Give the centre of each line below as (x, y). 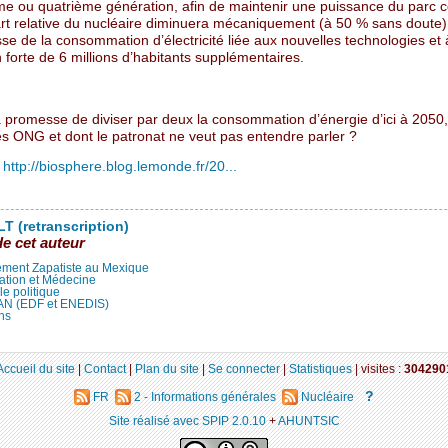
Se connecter (243, 368)
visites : (382, 368)
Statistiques (320, 368)
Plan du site (166, 368)
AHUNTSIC (308, 420)
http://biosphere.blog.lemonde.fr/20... (119, 167)
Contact (104, 368)
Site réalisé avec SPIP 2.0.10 (187, 420)
